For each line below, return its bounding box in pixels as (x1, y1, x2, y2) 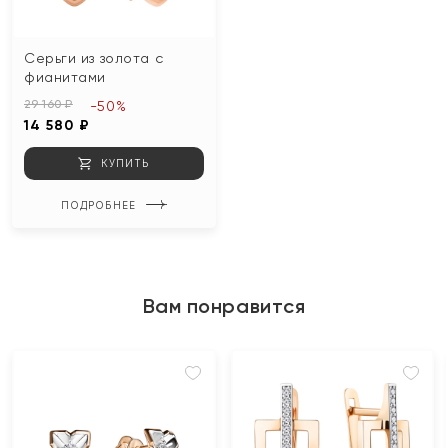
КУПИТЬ (101, 156, 150, 169)
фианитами (24, 68, 107, 85)
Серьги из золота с (24, 49, 164, 66)
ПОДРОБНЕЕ (60, 198, 136, 211)
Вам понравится (142, 293, 306, 318)
